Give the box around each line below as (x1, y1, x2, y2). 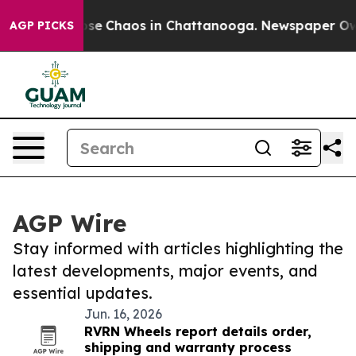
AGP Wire (13, 208, 126, 238)
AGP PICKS (10, 18, 74, 33)
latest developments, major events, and (13, 261, 317, 281)
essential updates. (13, 283, 153, 303)
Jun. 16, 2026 (84, 306, 162, 322)
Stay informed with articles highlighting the (13, 238, 343, 258)
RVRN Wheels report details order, (84, 323, 311, 339)
